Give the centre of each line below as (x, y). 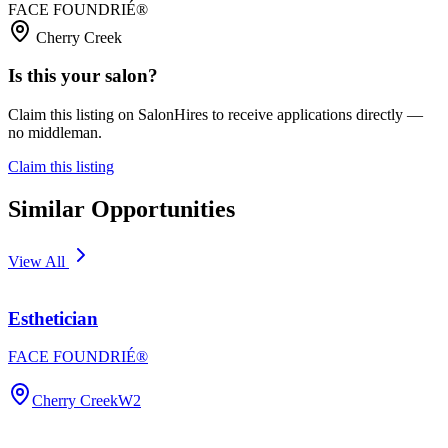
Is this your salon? (83, 76)
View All (38, 261)
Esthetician (53, 318)
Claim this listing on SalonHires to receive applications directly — (215, 115)
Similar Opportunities (121, 209)
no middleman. (55, 133)
